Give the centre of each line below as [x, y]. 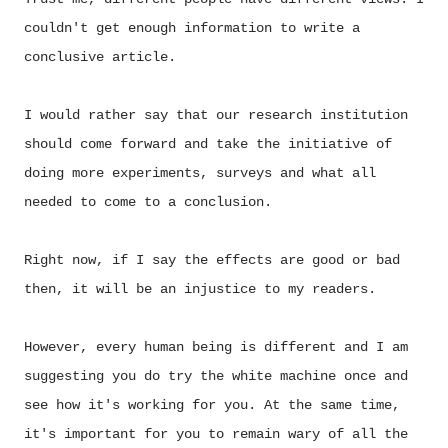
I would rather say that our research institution [216, 114]
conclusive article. [100, 56]
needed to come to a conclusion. [148, 201]
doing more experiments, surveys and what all [200, 172]
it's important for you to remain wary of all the [216, 433]
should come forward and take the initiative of [208, 143]
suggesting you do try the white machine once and [216, 375]
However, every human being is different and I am [216, 346]
